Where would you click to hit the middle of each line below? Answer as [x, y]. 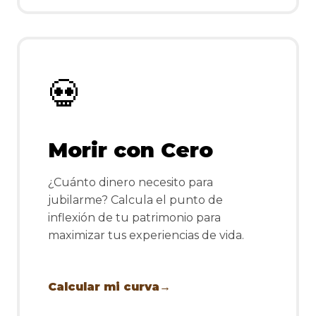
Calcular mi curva [104, 287]
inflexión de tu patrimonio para [134, 218]
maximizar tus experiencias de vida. [146, 236]
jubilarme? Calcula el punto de [135, 200]
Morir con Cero [130, 150]
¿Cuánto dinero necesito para [130, 183]
